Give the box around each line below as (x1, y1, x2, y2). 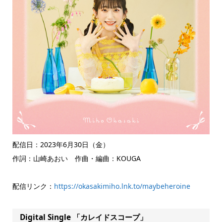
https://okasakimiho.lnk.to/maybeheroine (54, 181, 190, 191)
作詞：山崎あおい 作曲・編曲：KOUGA (12, 153, 141, 163)
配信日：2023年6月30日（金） (12, 139, 110, 149)
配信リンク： (12, 181, 54, 191)
